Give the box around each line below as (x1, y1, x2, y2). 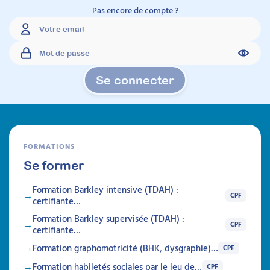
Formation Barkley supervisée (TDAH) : (33, 212, 184, 226)
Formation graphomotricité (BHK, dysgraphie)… (33, 241, 218, 256)
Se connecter (96, 73, 174, 87)
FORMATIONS (24, 140, 75, 152)
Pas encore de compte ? (92, 4, 178, 17)
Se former (24, 158, 84, 173)
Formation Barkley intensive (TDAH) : (33, 183, 178, 197)
